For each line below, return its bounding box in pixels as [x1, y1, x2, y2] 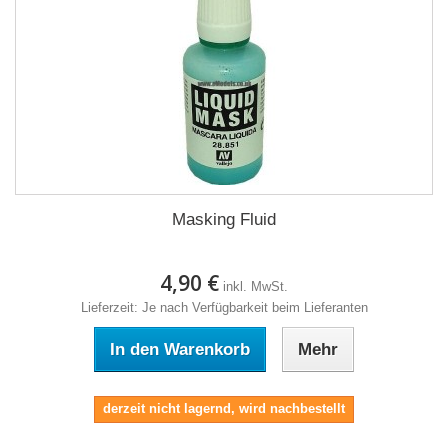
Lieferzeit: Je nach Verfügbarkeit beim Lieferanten [80, 300, 368, 315]
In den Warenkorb [110, 340, 250, 359]
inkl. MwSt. [223, 279, 288, 294]
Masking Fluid [172, 210, 276, 229]
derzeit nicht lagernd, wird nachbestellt [103, 401, 345, 416]
